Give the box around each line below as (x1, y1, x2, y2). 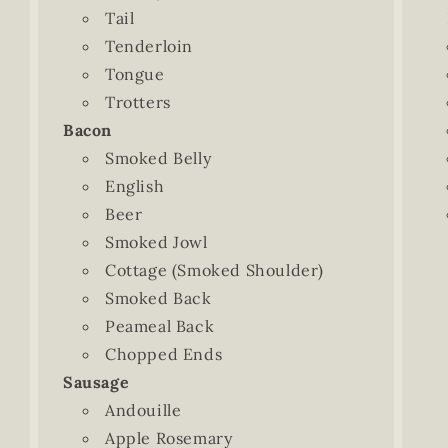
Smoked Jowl (104, 232, 208, 252)
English (104, 176, 165, 196)
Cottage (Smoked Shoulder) (104, 260, 324, 280)
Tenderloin (104, 36, 193, 56)
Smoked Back (104, 288, 212, 308)
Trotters (104, 92, 171, 112)
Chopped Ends (104, 344, 223, 364)
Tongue (104, 64, 165, 84)
